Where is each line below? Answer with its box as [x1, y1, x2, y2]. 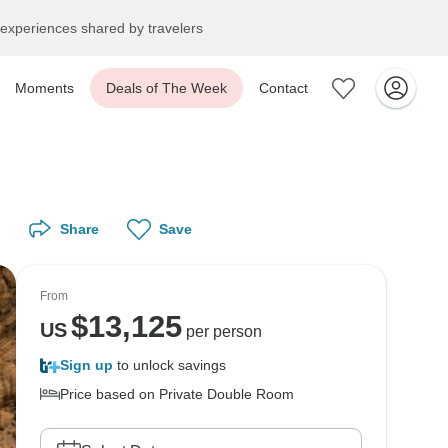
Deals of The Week [106, 80, 227, 96]
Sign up [60, 357, 113, 373]
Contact [259, 80, 308, 96]
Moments [15, 80, 74, 96]
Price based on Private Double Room [60, 386, 294, 402]
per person [181, 323, 262, 340]
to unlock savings [113, 357, 226, 373]
